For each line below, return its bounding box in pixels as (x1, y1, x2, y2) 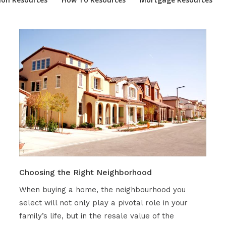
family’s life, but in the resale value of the (19, 211, 174, 221)
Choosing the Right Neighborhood (19, 167, 152, 178)
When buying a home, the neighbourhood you (19, 185, 186, 195)
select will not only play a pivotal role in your (19, 198, 188, 208)
